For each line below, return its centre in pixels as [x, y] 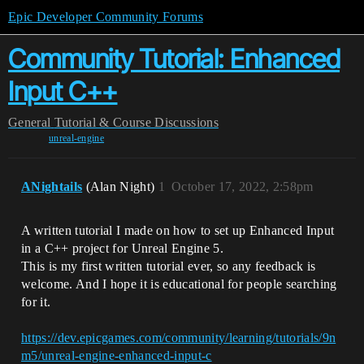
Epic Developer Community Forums [106, 17]
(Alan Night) [122, 186]
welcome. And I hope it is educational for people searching [179, 284]
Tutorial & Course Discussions [136, 122]
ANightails [52, 186]
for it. [36, 302]
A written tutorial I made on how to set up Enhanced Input [178, 230]
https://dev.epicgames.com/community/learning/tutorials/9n [179, 338]
